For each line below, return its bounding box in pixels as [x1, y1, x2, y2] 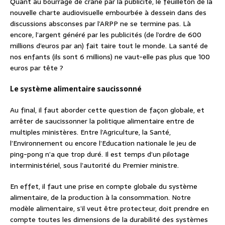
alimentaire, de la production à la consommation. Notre [10, 192, 191, 203]
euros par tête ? [10, 62, 63, 74]
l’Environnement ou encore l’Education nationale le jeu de [10, 138, 196, 149]
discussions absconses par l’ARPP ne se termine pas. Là [10, 18, 191, 30]
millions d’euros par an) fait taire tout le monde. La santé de [10, 40, 208, 52]
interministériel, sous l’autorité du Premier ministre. [10, 160, 179, 171]
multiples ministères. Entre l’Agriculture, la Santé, [10, 127, 171, 138]
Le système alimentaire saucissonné [10, 83, 142, 95]
